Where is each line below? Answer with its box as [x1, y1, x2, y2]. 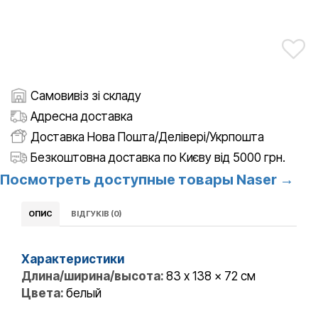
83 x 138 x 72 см [166, 269, 256, 284]
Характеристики [21, 252, 124, 267]
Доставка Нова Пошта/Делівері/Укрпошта [31, 129, 264, 144]
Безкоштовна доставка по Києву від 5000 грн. [31, 150, 285, 165]
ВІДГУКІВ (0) [71, 209, 121, 219]
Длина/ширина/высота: [21, 269, 166, 284]
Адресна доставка [31, 109, 133, 124]
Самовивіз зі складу [31, 88, 141, 103]
